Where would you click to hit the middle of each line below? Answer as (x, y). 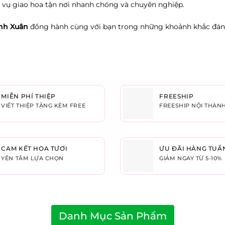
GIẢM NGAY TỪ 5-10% (191, 158)
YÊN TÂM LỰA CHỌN (32, 158)
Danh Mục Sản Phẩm (113, 216)
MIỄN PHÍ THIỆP (29, 96)
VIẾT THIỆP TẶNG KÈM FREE (43, 106)
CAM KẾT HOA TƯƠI (34, 149)
